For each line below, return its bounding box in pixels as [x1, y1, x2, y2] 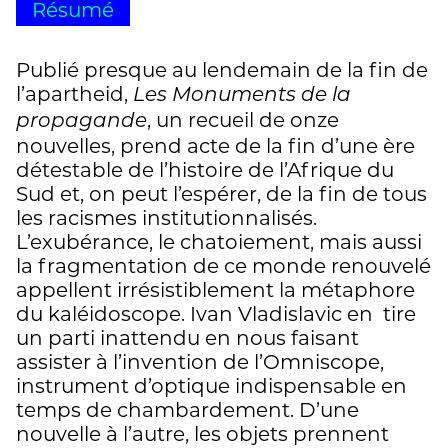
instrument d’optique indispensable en [16, 373, 407, 398]
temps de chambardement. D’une [16, 397, 359, 422]
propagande [16, 111, 147, 132]
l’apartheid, [16, 81, 133, 106]
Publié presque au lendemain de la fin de [16, 57, 428, 82]
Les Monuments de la [133, 85, 351, 106]
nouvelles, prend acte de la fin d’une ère [16, 133, 415, 158]
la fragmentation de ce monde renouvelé [16, 253, 431, 278]
